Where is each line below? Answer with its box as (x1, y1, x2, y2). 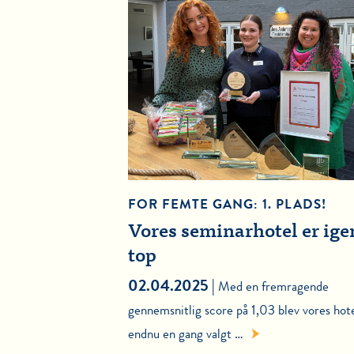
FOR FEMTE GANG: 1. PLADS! (128, 194, 326, 215)
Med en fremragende (218, 277, 329, 297)
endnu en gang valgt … (128, 324, 243, 345)
